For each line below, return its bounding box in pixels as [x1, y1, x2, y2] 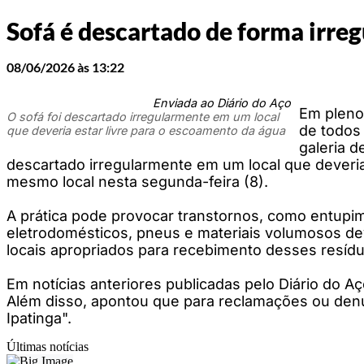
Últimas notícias [6, 339, 89, 353]
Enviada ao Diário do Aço [153, 95, 291, 110]
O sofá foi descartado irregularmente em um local [6, 109, 279, 123]
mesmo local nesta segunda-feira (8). [6, 172, 268, 190]
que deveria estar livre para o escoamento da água [6, 123, 285, 137]
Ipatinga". [6, 309, 71, 327]
